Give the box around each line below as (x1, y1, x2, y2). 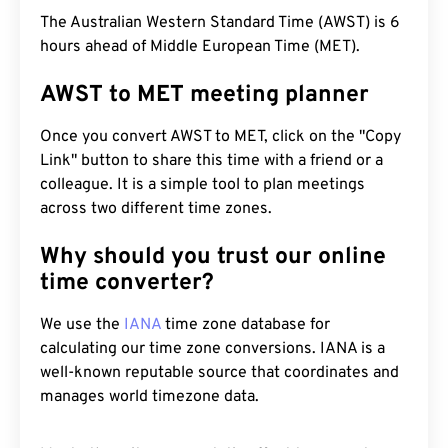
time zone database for (161, 315, 330, 335)
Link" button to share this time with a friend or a (40, 151, 383, 171)
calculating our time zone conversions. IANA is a (40, 339, 385, 359)
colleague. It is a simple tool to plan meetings (40, 175, 365, 195)
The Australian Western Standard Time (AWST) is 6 (40, 13, 400, 33)
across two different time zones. (40, 199, 272, 219)
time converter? (40, 269, 214, 298)
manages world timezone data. (40, 387, 259, 407)
